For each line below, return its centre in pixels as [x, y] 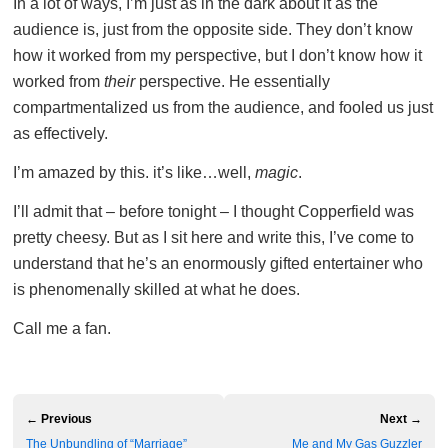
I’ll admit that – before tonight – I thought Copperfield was [213, 212]
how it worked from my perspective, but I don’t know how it [217, 56]
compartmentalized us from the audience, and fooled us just [223, 108]
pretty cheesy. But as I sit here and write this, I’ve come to [213, 238]
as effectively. [60, 134]
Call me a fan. [62, 329]
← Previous [59, 419]
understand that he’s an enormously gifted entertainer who [218, 264]
